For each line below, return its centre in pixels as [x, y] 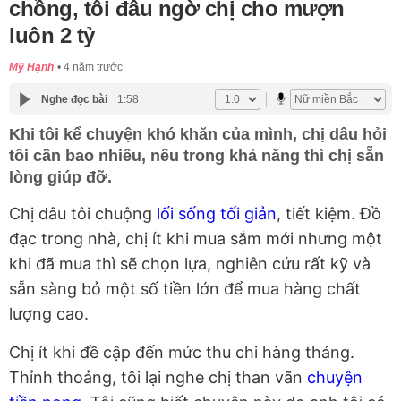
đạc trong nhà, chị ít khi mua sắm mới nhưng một [196, 239]
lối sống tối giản [217, 214]
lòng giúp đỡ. [60, 178]
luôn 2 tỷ [52, 36]
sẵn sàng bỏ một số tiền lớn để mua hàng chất [185, 289]
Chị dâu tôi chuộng [83, 214]
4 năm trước [93, 68]
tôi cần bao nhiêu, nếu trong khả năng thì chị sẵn [196, 156]
